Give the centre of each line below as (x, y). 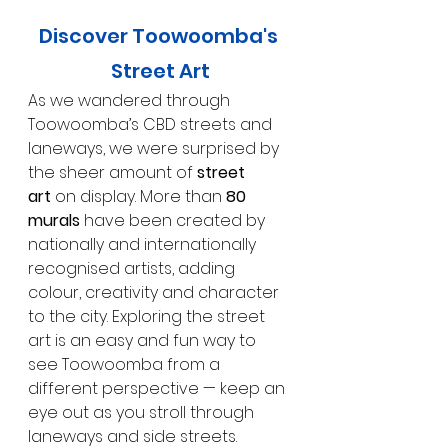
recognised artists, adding (133, 269)
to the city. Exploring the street (148, 317)
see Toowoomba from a (126, 365)
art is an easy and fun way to (144, 341)
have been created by (174, 221)
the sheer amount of (112, 173)
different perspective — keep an (158, 389)
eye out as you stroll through (143, 413)
